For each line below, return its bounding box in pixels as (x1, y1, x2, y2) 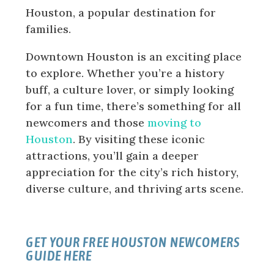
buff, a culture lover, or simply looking (26, 82, 234, 97)
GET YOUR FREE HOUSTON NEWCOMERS (26, 234, 240, 250)
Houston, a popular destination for (26, 5, 217, 20)
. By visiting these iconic (73, 131, 206, 146)
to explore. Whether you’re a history (26, 65, 225, 80)
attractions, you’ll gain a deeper (26, 148, 199, 163)
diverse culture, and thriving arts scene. (26, 181, 244, 196)
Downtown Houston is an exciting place (26, 49, 242, 64)
